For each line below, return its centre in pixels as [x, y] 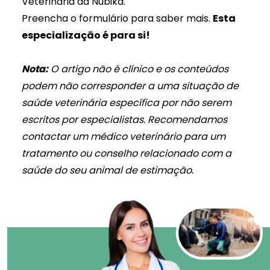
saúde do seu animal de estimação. [107, 170]
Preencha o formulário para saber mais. [117, 18]
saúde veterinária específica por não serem [126, 103]
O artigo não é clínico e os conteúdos [138, 69]
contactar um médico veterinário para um [123, 137]
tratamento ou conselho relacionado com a [126, 153]
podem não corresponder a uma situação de [130, 86]
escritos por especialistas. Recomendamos [124, 120]
